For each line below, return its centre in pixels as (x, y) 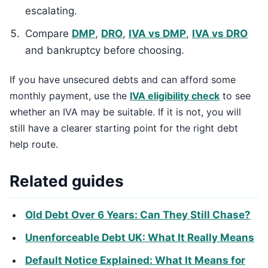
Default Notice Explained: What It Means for (135, 260)
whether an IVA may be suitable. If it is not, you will (125, 112)
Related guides (67, 181)
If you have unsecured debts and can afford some (123, 80)
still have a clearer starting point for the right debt (124, 128)
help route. (34, 144)
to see (235, 96)
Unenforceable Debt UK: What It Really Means (140, 237)
